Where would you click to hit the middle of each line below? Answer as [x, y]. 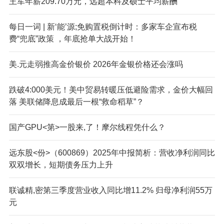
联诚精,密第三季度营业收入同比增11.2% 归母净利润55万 [110, 190]
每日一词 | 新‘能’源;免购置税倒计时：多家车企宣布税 [103, 26]
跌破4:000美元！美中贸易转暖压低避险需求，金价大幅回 [111, 89]
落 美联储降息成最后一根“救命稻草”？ [76, 101]
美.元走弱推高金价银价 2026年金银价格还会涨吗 [96, 64]
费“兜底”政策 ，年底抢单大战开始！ [72, 38]
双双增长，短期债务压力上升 [61, 164]
